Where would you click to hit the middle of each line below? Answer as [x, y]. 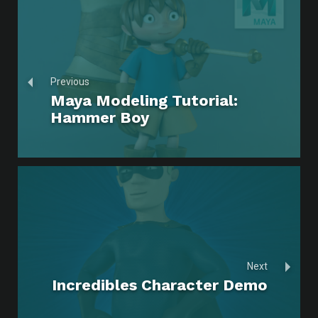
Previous [70, 81]
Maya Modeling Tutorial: [144, 100]
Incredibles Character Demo [160, 285]
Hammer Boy [100, 117]
